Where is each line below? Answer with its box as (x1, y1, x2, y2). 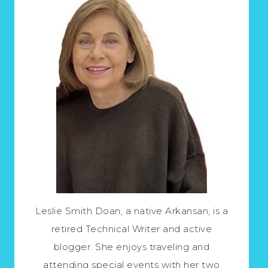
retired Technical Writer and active (51, 223, 212, 235)
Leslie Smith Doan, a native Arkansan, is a (35, 205, 228, 217)
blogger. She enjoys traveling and (53, 241, 210, 253)
